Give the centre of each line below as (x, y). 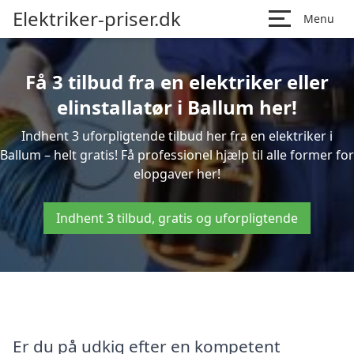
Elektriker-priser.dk (97, 19)
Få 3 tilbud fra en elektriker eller (177, 82)
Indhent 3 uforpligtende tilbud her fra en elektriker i (177, 136)
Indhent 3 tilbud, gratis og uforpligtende (177, 218)
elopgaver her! (177, 174)
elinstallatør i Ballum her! (177, 107)
